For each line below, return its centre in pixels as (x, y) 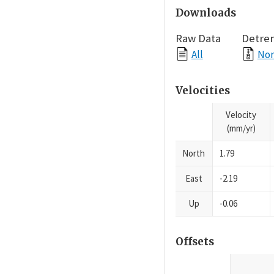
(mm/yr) (241, 128)
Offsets (194, 242)
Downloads (206, 13)
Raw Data (198, 38)
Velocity (241, 114)
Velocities (202, 91)
